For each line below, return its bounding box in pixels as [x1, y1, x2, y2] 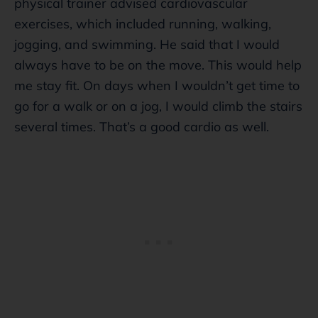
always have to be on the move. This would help [14, 56, 302, 73]
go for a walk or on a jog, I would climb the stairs [14, 97, 302, 114]
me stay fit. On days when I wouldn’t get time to [14, 77, 300, 94]
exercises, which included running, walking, [14, 15, 271, 32]
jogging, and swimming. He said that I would [14, 35, 280, 53]
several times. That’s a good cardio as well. [14, 118, 269, 135]
